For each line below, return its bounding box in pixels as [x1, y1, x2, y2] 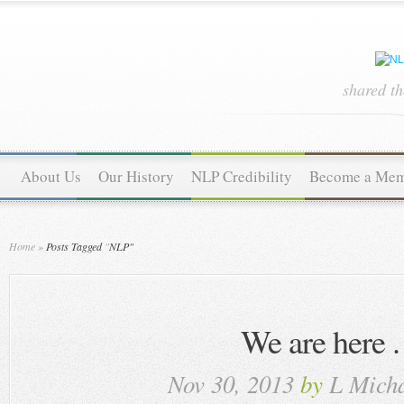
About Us [21, 166, 81, 187]
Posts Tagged [43, 239, 105, 253]
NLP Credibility [191, 166, 292, 187]
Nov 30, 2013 [168, 367, 300, 399]
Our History [98, 166, 174, 187]
